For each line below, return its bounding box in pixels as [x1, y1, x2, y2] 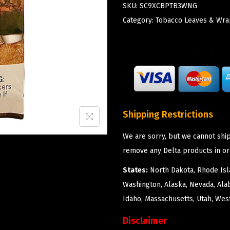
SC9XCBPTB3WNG [140, 1, 197, 10]
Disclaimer [123, 215, 167, 226]
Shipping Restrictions [123, 108, 213, 120]
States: [123, 165, 148, 175]
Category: [123, 15, 156, 25]
